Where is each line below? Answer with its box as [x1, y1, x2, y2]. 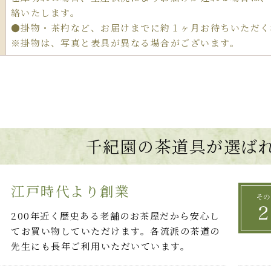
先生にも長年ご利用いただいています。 [11, 240, 191, 253]
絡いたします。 [10, 6, 80, 19]
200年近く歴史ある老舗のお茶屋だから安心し [11, 209, 220, 223]
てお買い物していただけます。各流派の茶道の [11, 224, 220, 238]
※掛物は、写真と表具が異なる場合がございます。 [10, 36, 240, 50]
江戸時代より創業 [11, 181, 130, 201]
